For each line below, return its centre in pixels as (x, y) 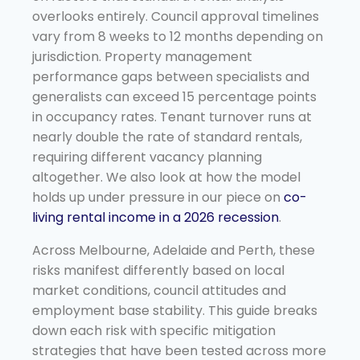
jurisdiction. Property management (142, 56)
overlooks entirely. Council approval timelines (176, 16)
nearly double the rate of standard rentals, (167, 137)
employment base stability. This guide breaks (175, 310)
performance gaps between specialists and (171, 76)
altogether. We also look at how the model (166, 177)
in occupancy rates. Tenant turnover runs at (172, 117)
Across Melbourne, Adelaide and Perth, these (174, 250)
